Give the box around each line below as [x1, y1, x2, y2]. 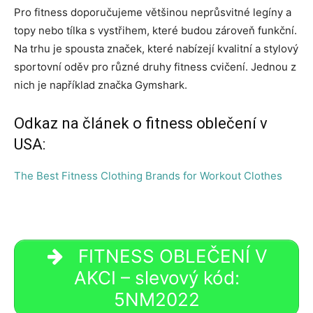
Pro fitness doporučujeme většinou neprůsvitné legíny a [14, 5, 291, 19]
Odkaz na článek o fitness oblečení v [14, 114, 268, 132]
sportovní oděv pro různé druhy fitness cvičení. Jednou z [14, 59, 296, 73]
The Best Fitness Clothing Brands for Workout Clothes [14, 168, 282, 182]
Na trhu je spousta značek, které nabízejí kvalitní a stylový [14, 41, 298, 55]
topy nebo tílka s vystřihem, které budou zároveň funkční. [14, 23, 297, 37]
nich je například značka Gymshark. [14, 78, 187, 92]
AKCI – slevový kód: [73, 267, 240, 289]
